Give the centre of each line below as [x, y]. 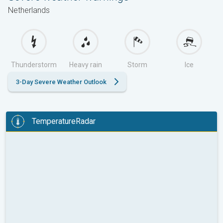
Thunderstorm [34, 64]
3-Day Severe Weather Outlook [61, 82]
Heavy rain [86, 64]
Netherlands [29, 10]
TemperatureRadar [64, 121]
